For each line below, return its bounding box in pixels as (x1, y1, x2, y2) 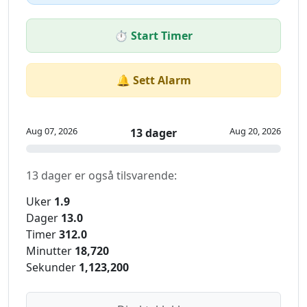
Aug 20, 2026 (230, 125, 281, 138)
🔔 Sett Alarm (116, 73, 191, 88)
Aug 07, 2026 (26, 125, 77, 138)
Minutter (26, 243, 72, 259)
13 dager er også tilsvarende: (26, 168, 177, 184)
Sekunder (26, 260, 76, 275)
